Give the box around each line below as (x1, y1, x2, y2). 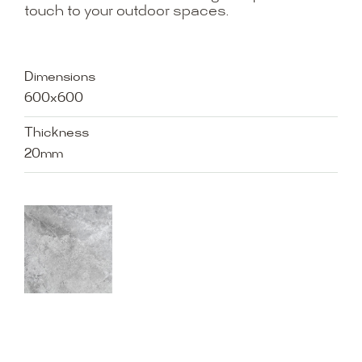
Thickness (24, 126, 89, 141)
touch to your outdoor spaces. (23, 4, 229, 19)
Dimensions (24, 70, 95, 85)
